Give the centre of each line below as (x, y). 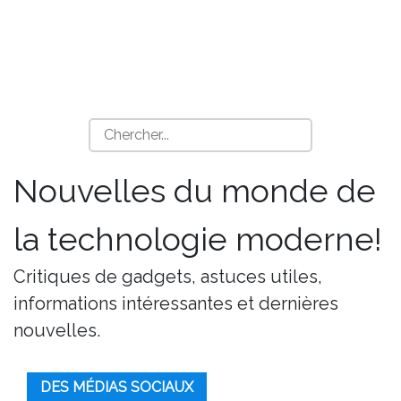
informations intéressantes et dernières (176, 303)
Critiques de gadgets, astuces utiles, (168, 277)
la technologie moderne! (198, 239)
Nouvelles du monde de (195, 191)
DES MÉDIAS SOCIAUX (117, 387)
